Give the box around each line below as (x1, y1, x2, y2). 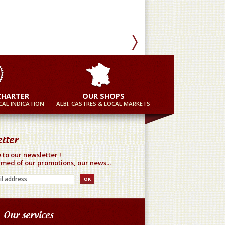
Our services (4, 209, 53, 221)
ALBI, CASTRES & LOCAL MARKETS (56, 99, 150, 107)
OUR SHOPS (82, 91, 125, 101)
